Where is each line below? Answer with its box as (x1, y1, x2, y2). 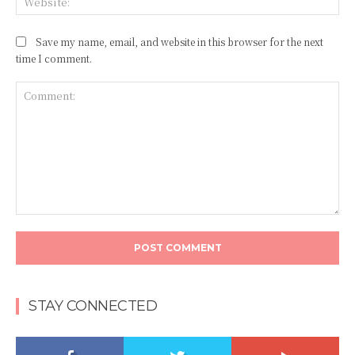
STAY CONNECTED (29, 297, 157, 315)
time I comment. (16, 51, 92, 65)
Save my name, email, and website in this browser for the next (36, 34, 323, 48)
